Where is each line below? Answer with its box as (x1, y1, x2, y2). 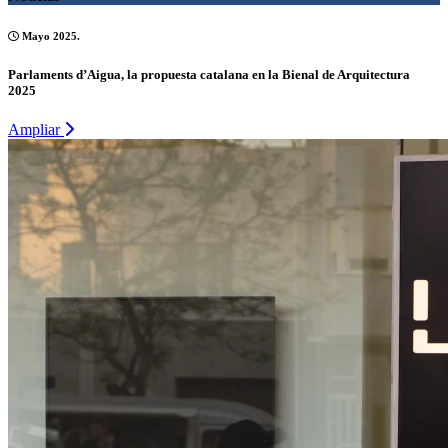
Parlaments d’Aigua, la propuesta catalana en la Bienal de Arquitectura (8, 67, 410, 83)
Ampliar (8, 121, 64, 139)
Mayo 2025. (19, 30, 80, 43)
